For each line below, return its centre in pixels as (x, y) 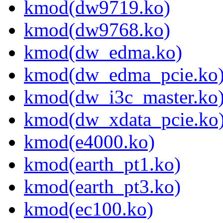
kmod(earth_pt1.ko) (102, 164)
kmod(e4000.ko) (89, 142)
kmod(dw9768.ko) (97, 30)
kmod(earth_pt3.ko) (102, 187)
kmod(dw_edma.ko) (103, 52)
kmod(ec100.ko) (89, 209)
